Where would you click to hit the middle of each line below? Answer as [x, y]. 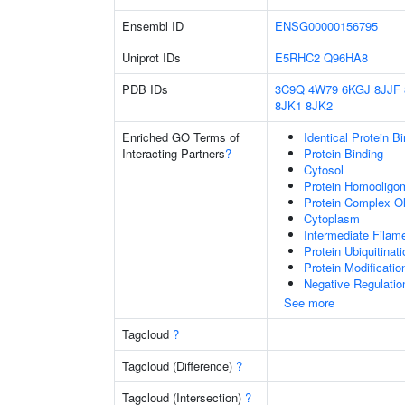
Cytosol [324, 170]
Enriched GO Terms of [181, 137]
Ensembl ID [153, 26]
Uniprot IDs [151, 57]
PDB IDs [145, 89]
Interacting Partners [174, 153]
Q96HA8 [346, 57]
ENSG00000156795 [326, 26]
